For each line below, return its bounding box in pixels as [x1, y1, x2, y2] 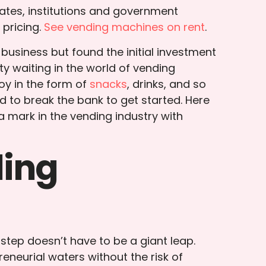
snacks [90, 77, 128, 92]
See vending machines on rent [44, 20, 205, 35]
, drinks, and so [127, 77, 207, 92]
